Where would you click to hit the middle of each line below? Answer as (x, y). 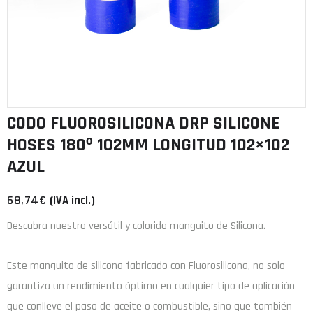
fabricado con (156, 266)
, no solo (267, 266)
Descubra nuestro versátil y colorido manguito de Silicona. (136, 226)
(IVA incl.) (72, 201)
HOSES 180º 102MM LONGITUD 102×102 (148, 145)
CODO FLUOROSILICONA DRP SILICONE (144, 124)
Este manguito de (49, 266)
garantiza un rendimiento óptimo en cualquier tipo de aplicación (151, 286)
